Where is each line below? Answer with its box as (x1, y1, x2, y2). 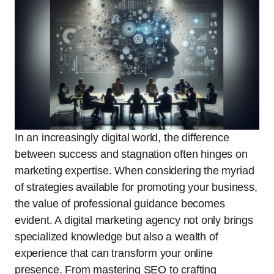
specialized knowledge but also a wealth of (15, 230, 218, 243)
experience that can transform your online (15, 246, 213, 259)
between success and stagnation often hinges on (15, 147, 248, 160)
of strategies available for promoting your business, (15, 180, 257, 193)
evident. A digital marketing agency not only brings (15, 213, 253, 226)
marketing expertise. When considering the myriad (15, 164, 254, 177)
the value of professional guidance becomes (15, 197, 225, 210)
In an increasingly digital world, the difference (15, 131, 229, 144)
